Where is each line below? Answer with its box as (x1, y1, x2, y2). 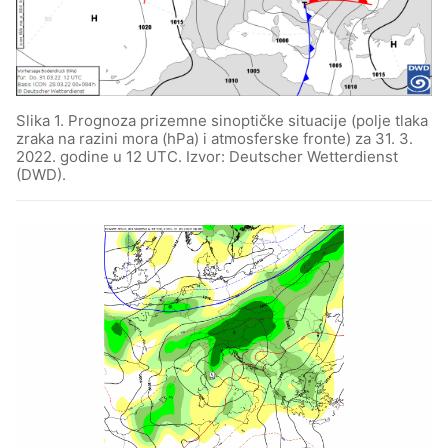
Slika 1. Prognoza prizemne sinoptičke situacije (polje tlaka (16, 111, 428, 131)
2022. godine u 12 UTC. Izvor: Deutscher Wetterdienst (16, 147, 398, 167)
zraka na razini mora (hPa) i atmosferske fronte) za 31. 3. (16, 129, 413, 149)
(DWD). (16, 165, 66, 185)
